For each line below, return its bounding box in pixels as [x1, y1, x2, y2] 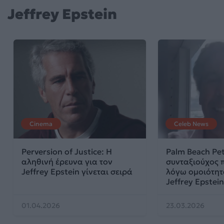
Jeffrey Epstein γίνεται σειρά [21, 166, 132, 177]
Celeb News [173, 120, 208, 128]
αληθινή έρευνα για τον [21, 156, 112, 167]
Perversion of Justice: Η [21, 146, 112, 157]
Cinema [29, 120, 52, 128]
